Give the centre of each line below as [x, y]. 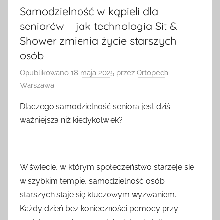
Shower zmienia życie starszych [98, 41]
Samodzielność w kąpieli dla [89, 11]
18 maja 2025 [93, 73]
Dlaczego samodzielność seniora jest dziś [95, 107]
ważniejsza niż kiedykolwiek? [71, 120]
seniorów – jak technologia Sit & [98, 26]
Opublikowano [45, 73]
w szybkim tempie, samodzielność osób [92, 181]
